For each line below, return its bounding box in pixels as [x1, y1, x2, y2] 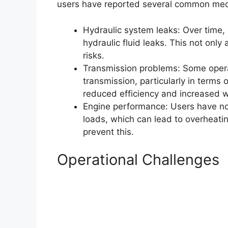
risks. [83, 50, 104, 61]
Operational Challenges [57, 151, 219, 169]
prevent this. [83, 126, 134, 137]
